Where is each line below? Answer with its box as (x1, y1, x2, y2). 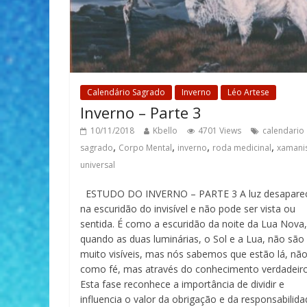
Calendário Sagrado (87, 86, 165, 98)
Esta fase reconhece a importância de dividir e (80, 277, 284, 291)
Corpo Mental (119, 141, 172, 153)
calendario (262, 124, 304, 136)
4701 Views (198, 124, 241, 136)
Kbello (153, 124, 177, 136)
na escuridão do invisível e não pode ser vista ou (80, 201, 295, 215)
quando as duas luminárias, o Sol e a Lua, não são (80, 232, 304, 245)
